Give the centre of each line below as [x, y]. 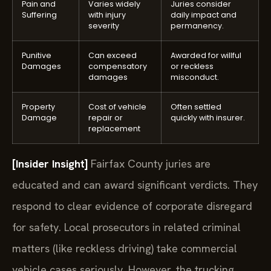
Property [38, 107]
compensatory [118, 67]
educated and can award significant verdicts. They [135, 185]
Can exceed [113, 56]
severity [104, 26]
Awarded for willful [206, 56]
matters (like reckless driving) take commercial [125, 249]
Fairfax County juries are [149, 164]
